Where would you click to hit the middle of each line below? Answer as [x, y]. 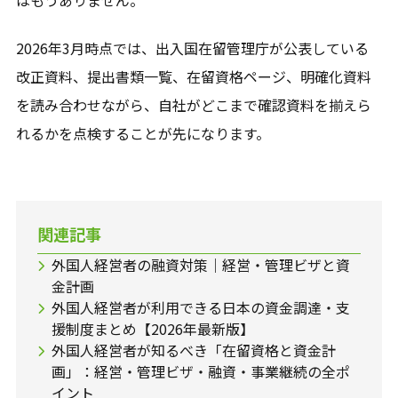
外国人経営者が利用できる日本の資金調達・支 [200, 308]
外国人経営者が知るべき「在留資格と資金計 [193, 350]
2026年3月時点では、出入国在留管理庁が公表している [192, 48]
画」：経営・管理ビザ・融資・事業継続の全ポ [200, 372]
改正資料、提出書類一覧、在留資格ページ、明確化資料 [193, 77]
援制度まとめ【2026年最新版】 [152, 329]
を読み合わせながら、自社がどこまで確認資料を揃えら [193, 105]
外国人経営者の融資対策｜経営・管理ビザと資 [200, 265]
